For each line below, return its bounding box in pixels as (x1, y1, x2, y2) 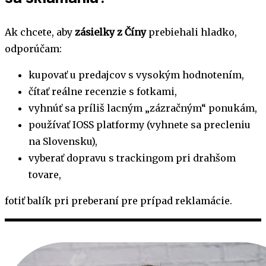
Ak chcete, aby (5, 26, 75, 38)
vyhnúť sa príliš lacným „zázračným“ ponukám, (28, 102, 257, 114)
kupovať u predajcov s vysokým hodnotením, (28, 68, 244, 81)
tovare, (28, 168, 61, 180)
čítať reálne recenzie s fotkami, (28, 85, 177, 97)
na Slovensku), (28, 135, 97, 147)
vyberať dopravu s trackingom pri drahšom (28, 151, 236, 164)
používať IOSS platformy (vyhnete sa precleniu (28, 118, 251, 131)
